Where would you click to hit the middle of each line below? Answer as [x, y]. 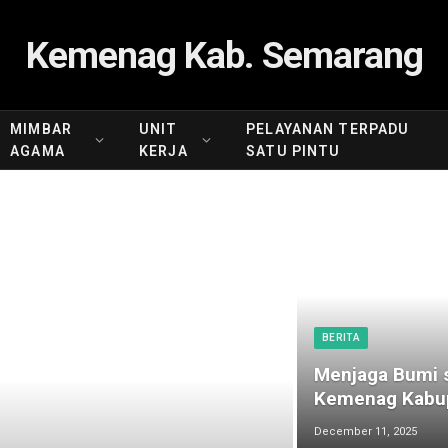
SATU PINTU [293, 151]
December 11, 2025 [365, 431]
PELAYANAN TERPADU [328, 129]
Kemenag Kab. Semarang [224, 55]
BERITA [341, 337]
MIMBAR [41, 129]
